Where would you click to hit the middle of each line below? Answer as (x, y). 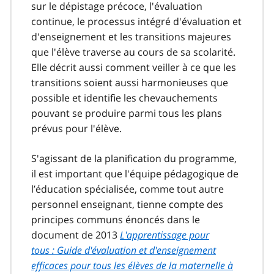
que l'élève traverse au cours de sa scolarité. (133, 52)
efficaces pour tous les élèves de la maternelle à (132, 265)
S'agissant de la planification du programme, (134, 158)
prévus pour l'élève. (76, 128)
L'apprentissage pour (165, 235)
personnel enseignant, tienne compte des (127, 204)
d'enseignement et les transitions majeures (131, 36)
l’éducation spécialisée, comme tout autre (128, 189)
